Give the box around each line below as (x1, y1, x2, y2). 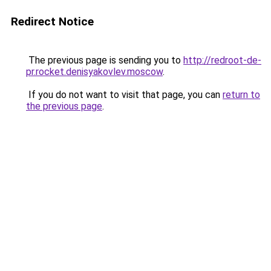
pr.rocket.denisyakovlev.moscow (26, 66, 163, 77)
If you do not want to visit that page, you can (26, 89, 223, 100)
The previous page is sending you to (26, 54, 183, 66)
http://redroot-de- (183, 54, 261, 66)
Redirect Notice (11, 15, 94, 28)
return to (223, 89, 260, 100)
